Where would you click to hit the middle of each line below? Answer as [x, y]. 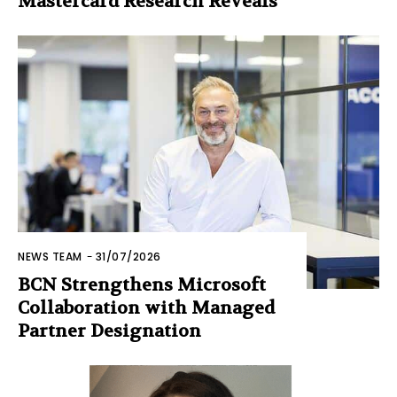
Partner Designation [109, 331]
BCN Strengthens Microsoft [142, 284]
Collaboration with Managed [146, 307]
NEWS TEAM [50, 256]
